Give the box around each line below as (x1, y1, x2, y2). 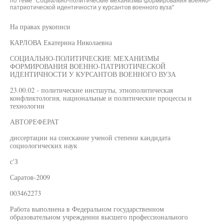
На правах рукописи (10, 22, 70, 31)
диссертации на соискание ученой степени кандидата (10, 133, 170, 142)
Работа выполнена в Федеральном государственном (10, 204, 164, 214)
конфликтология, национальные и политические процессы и (10, 93, 192, 103)
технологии (10, 101, 45, 111)
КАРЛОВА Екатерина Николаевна (10, 38, 112, 47)
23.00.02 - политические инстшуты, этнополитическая (10, 85, 173, 95)
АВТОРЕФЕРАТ (10, 117, 59, 126)
